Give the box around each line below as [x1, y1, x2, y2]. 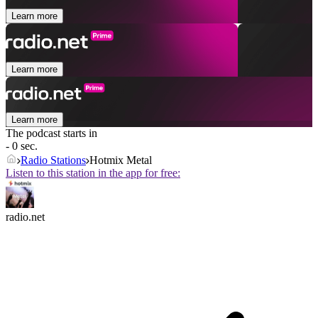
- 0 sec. [6, 140, 38, 153]
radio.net [6, 211, 45, 224]
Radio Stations [21, 154, 86, 167]
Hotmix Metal [89, 154, 152, 167]
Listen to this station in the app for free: [6, 167, 180, 180]
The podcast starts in [6, 127, 97, 140]
